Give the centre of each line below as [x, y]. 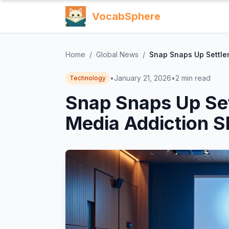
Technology [88, 78]
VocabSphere [126, 16]
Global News [117, 54]
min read [196, 78]
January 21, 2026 [143, 78]
